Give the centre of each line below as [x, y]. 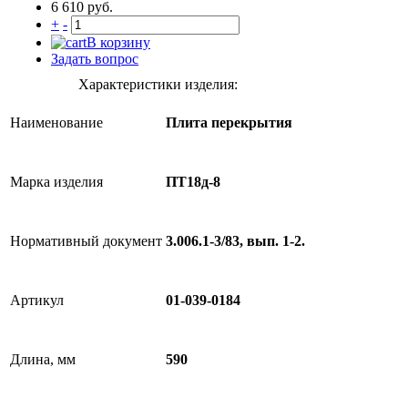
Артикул [37, 300]
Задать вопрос [95, 59]
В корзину [118, 42]
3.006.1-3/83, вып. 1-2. [235, 241]
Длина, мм [43, 359]
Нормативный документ [86, 241]
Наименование [56, 122]
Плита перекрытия [229, 123]
